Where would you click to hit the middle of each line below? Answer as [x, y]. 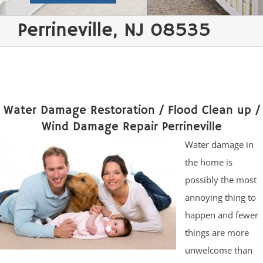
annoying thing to [220, 198]
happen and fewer [222, 215]
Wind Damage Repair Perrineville [131, 127]
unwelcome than [219, 250]
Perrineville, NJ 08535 [114, 31]
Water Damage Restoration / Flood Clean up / [131, 111]
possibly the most [221, 180]
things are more [217, 233]
